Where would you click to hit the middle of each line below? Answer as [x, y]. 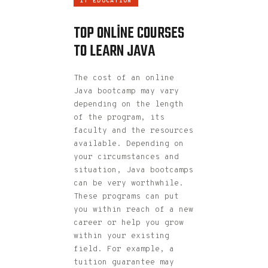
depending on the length [129, 105]
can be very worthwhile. [129, 184]
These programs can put [126, 197]
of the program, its [119, 118]
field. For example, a [124, 250]
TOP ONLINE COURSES [129, 33]
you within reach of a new [133, 210]
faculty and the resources [133, 131]
